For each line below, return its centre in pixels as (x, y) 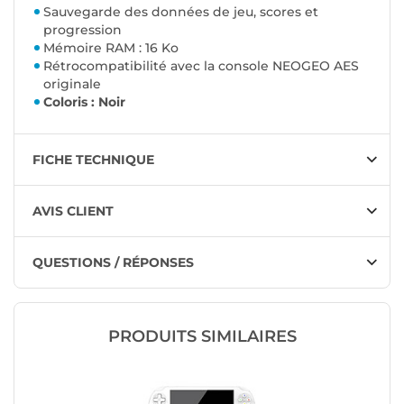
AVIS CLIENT (73, 211)
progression (83, 30)
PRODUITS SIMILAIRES (202, 337)
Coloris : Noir (84, 102)
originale (72, 84)
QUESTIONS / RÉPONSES (113, 263)
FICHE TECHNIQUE (93, 160)
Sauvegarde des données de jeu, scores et (181, 12)
